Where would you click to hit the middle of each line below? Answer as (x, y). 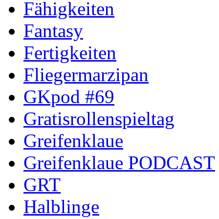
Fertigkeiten (70, 52)
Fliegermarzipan (86, 74)
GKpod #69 (69, 96)
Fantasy (53, 30)
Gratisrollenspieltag (99, 118)
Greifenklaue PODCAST (119, 162)
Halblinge (61, 206)
